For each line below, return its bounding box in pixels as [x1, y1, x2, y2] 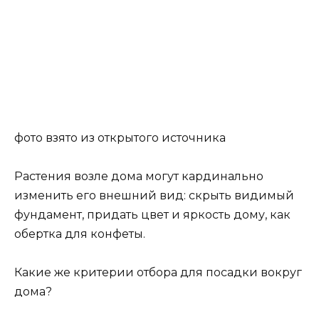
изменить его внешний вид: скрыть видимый [14, 189, 294, 203]
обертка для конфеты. [14, 227, 145, 241]
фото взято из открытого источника [14, 130, 226, 145]
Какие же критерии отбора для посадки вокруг [14, 266, 302, 280]
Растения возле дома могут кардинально [14, 169, 263, 184]
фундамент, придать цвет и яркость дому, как [14, 208, 291, 222]
